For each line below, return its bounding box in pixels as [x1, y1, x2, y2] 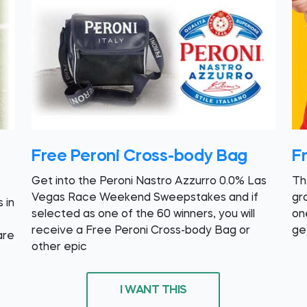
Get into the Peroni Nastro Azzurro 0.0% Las [31, 175, 267, 187]
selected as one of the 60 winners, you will [31, 208, 255, 220]
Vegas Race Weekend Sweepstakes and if [31, 192, 258, 204]
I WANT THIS [120, 284, 187, 297]
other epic [31, 241, 87, 253]
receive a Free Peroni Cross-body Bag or [31, 225, 250, 236]
